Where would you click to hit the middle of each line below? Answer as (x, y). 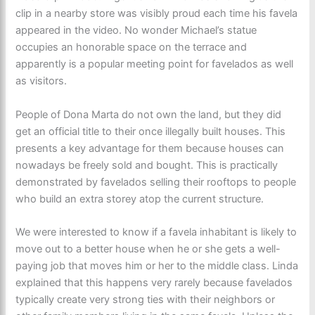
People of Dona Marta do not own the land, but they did (149, 114)
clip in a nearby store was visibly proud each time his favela (157, 14)
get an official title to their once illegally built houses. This (151, 131)
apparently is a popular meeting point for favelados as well (155, 64)
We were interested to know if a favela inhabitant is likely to (156, 232)
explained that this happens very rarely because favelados (154, 283)
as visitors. (41, 81)
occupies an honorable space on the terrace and (131, 47)
